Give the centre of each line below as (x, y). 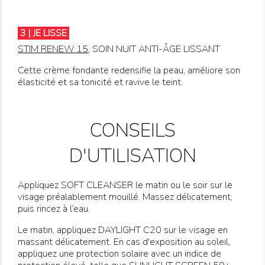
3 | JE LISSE (43, 33)
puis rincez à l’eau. (54, 209)
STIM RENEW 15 (53, 49)
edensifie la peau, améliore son (177, 71)
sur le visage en (195, 230)
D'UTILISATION (132, 156)
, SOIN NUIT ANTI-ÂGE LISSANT (154, 49)
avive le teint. (156, 83)
